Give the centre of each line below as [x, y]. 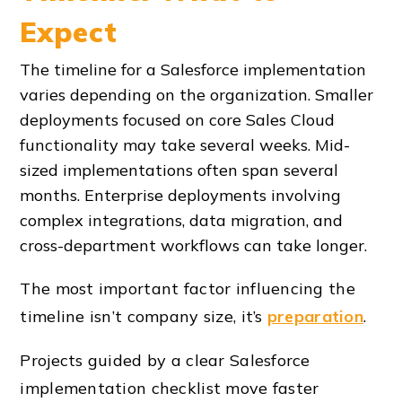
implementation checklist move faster [170, 388]
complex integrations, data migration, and [182, 220]
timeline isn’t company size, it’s [144, 316]
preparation [315, 316]
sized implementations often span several [179, 170]
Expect [69, 32]
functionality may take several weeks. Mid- [185, 144]
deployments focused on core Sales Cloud [178, 119]
